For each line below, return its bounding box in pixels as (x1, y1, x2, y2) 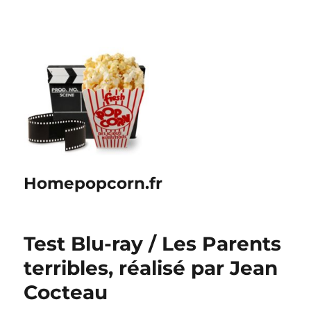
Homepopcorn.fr (24, 174, 163, 193)
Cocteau (24, 280, 108, 304)
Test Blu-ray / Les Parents (24, 232, 282, 255)
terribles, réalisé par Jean (24, 256, 278, 280)
